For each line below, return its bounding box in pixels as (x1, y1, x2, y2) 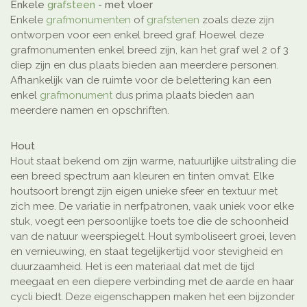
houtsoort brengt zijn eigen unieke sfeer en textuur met (10, 185, 278, 198)
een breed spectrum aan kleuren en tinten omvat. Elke (10, 170, 274, 183)
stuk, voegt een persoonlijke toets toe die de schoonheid (10, 215, 288, 228)
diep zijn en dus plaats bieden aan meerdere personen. (10, 59, 279, 72)
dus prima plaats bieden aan (112, 89, 254, 102)
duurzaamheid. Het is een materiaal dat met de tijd (10, 260, 254, 273)
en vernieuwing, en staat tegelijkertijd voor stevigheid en (10, 245, 283, 258)
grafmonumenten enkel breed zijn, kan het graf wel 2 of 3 (10, 44, 288, 57)
